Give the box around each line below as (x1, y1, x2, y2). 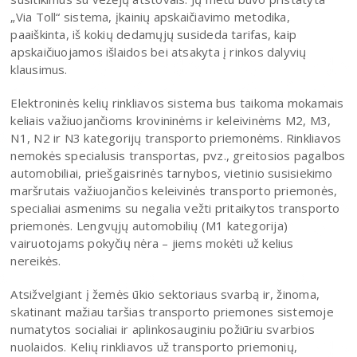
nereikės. (10, 252, 61, 269)
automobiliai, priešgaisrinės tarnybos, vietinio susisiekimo (10, 164, 333, 181)
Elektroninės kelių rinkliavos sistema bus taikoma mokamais (10, 94, 344, 111)
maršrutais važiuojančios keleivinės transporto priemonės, (10, 182, 338, 198)
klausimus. (10, 61, 68, 77)
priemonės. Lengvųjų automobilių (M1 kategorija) (10, 217, 288, 233)
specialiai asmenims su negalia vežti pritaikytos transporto (10, 199, 340, 216)
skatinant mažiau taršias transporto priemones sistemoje (10, 303, 334, 320)
